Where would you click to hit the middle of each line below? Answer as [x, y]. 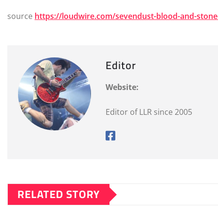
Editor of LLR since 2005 [149, 112]
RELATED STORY [59, 194]
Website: [122, 87]
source [21, 16]
